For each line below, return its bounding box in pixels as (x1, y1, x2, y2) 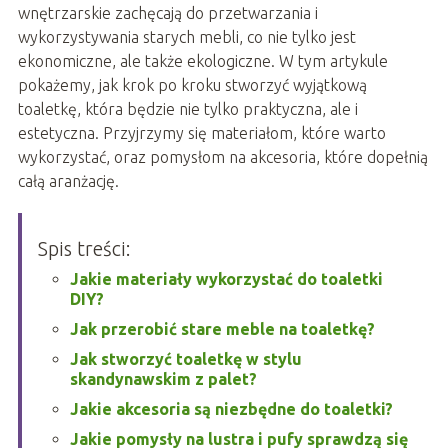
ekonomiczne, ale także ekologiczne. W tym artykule (17, 52, 388, 71)
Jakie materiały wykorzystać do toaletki (69, 270, 383, 289)
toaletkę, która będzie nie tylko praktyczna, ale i (17, 100, 358, 119)
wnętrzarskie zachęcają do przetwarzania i (17, 4, 318, 23)
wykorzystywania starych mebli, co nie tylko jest (17, 28, 356, 47)
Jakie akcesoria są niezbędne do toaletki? (69, 400, 393, 419)
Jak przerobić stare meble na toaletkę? (69, 320, 375, 339)
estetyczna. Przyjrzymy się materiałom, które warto (17, 124, 386, 143)
